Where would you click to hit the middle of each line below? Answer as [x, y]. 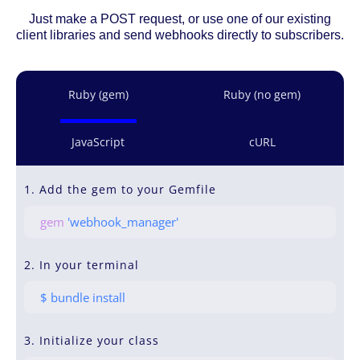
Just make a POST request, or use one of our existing [180, 18]
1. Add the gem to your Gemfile [120, 189]
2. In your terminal [82, 264]
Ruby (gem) [98, 94]
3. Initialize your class [92, 340]
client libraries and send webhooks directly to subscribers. [180, 35]
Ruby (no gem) [262, 94]
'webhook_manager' [121, 221]
